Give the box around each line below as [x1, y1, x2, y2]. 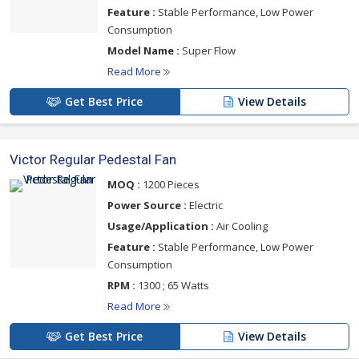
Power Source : [107, 198, 187, 212]
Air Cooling [214, 219, 268, 233]
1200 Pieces [140, 177, 200, 192]
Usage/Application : [107, 219, 214, 233]
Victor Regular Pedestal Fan [10, 151, 176, 167]
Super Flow [179, 43, 236, 58]
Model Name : [107, 43, 179, 58]
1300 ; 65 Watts [135, 278, 209, 292]
